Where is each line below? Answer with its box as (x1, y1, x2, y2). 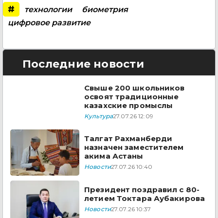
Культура (84, 112, 113, 120)
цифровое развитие (8, 18, 91, 27)
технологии (24, 4, 72, 14)
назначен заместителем (84, 143, 184, 152)
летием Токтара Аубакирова (84, 194, 205, 203)
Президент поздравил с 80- (84, 185, 200, 195)
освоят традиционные (84, 91, 179, 101)
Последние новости (22, 57, 144, 71)
